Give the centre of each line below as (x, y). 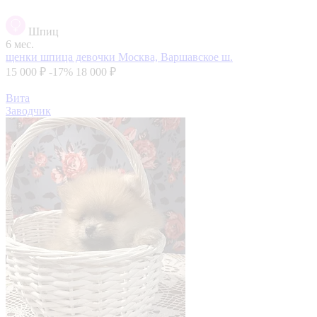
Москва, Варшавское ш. (175, 57)
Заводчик (28, 110)
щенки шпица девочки (62, 57)
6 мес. (20, 44)
